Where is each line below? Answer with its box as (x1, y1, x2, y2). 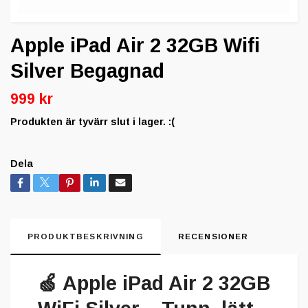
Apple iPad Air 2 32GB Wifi (10, 34, 260, 56)
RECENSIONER (177, 232, 249, 241)
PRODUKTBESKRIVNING (27, 232, 144, 241)
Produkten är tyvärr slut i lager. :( (10, 115, 175, 127)
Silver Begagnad (10, 59, 164, 82)
